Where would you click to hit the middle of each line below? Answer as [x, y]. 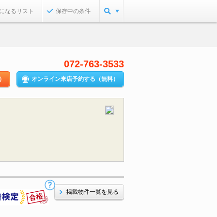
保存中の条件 [73, 11]
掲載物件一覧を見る [93, 192]
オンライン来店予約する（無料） [75, 79]
